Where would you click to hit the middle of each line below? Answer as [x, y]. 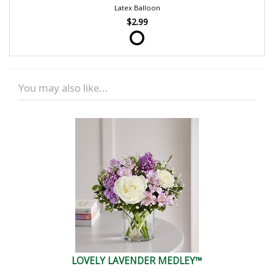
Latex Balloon [137, 7]
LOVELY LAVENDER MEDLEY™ [137, 261]
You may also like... [63, 87]
